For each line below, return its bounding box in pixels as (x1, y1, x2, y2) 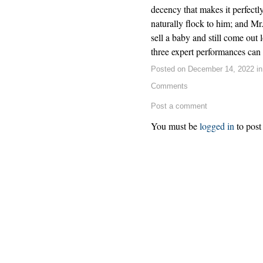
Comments (151, 82, 188, 91)
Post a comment (151, 102, 207, 111)
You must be (151, 120, 200, 133)
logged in (200, 120, 234, 133)
